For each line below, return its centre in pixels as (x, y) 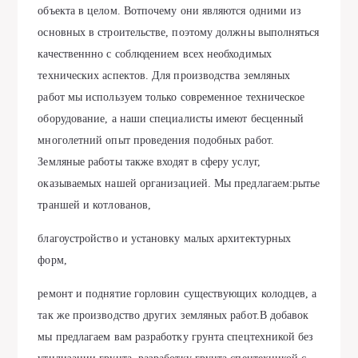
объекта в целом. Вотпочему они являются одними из (170, 11)
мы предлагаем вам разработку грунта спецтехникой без (176, 337)
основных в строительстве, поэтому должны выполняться (179, 32)
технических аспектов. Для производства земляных (164, 76)
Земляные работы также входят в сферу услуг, (149, 162)
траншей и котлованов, (95, 205)
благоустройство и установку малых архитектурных (165, 239)
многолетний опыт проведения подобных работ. (156, 140)
